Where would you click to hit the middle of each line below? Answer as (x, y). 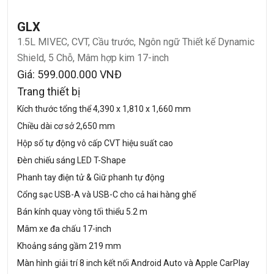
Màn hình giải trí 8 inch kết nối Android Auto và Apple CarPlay (133, 263)
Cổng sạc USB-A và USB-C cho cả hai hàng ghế (106, 194)
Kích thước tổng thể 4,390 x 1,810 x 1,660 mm (104, 109)
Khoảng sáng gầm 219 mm (69, 246)
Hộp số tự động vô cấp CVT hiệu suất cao (95, 143)
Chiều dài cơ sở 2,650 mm (66, 126)
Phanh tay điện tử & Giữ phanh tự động (91, 177)
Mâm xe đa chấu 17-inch (64, 228)
